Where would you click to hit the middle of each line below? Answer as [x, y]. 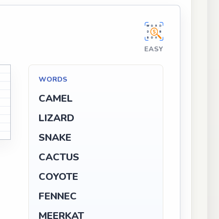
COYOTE [58, 177]
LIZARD [56, 118]
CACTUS [59, 157]
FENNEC [57, 196]
